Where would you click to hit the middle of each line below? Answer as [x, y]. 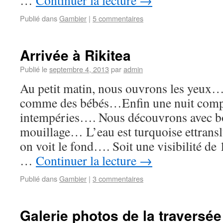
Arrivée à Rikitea [75, 55]
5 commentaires [118, 18]
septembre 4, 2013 [79, 69]
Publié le [34, 69]
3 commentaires [118, 178]
